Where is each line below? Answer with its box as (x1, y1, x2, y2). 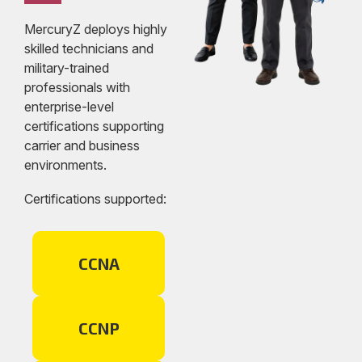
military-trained (24, 60, 109, 77)
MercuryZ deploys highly (24, 21, 167, 38)
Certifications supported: (24, 191, 166, 208)
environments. (24, 157, 107, 174)
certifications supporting (24, 118, 164, 135)
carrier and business (24, 137, 140, 154)
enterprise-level (24, 99, 114, 116)
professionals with (24, 79, 130, 96)
